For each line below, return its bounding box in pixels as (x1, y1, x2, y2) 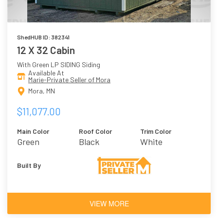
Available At (28, 69, 64, 77)
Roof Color (78, 127, 112, 135)
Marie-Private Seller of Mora (28, 75, 110, 84)
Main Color (17, 127, 49, 135)
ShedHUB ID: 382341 (17, 34, 70, 41)
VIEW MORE (89, 198, 129, 208)
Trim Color (140, 127, 172, 135)
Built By (17, 161, 41, 169)
